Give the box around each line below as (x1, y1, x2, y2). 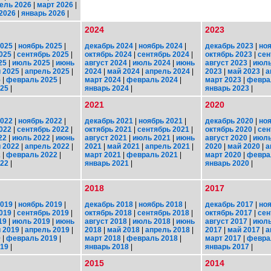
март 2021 (85, 150, 121, 159)
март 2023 (205, 75, 241, 84)
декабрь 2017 (205, 200, 253, 209)
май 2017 (227, 225, 260, 234)
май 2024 (107, 67, 140, 76)
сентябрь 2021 (137, 125, 189, 134)
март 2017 (205, 233, 241, 243)
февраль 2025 (6, 75, 57, 84)
